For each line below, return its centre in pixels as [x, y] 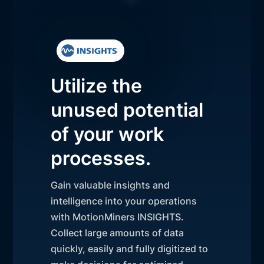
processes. [101, 159]
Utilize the [97, 86]
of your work [108, 134]
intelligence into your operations [124, 201]
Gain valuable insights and [110, 185]
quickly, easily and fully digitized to [130, 249]
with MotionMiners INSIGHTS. [118, 217]
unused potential [127, 110]
